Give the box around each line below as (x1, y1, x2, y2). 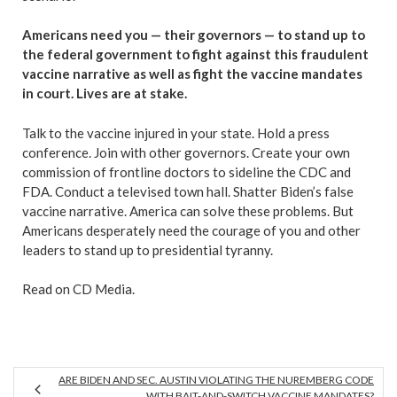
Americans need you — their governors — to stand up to (22, 27, 365, 43)
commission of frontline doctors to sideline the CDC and (22, 163, 351, 180)
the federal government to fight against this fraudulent (22, 46, 369, 62)
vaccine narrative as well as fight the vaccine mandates (22, 66, 362, 82)
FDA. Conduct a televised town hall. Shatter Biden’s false (22, 183, 354, 199)
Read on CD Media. (22, 281, 135, 297)
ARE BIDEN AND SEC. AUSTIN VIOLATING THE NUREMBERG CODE (58, 373, 374, 386)
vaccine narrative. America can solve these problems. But (22, 202, 354, 219)
